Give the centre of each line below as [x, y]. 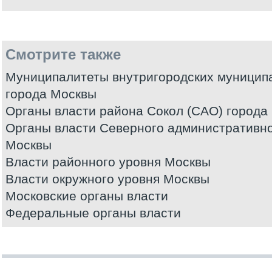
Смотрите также [63, 54]
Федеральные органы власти [93, 213]
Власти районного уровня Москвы [108, 162]
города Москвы [51, 94]
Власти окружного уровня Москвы [107, 179]
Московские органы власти [87, 196]
